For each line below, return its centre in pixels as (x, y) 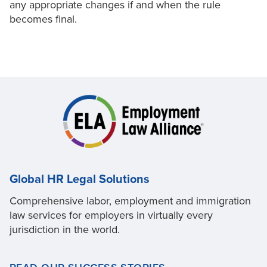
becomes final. (43, 19)
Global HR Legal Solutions (80, 179)
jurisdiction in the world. (65, 229)
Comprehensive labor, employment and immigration (130, 201)
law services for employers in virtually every (111, 215)
